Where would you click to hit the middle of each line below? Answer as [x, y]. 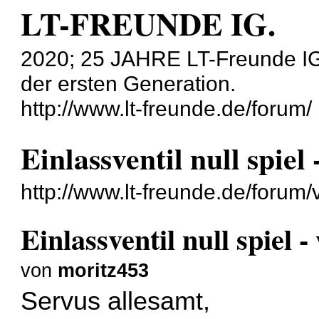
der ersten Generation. [129, 83]
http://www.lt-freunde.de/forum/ [167, 108]
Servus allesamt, [116, 301]
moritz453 [104, 270]
